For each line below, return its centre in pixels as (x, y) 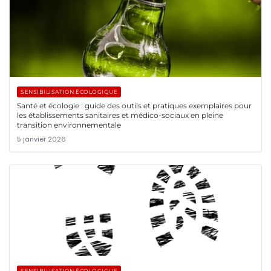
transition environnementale (69, 125)
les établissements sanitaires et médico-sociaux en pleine (120, 115)
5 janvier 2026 (41, 139)
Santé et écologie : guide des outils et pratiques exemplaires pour (134, 105)
